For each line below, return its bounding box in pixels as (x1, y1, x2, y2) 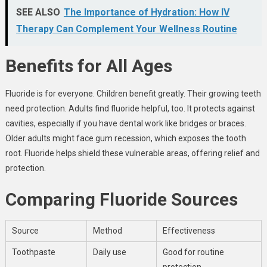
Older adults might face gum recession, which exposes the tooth (5, 133, 246, 143)
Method (92, 225, 122, 235)
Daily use (92, 247, 126, 257)
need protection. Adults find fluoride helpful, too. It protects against (5, 103, 255, 113)
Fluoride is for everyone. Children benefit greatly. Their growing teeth (5, 88, 261, 98)
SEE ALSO (15, 6, 60, 18)
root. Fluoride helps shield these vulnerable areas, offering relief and (5, 148, 260, 158)
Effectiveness (162, 225, 215, 235)
